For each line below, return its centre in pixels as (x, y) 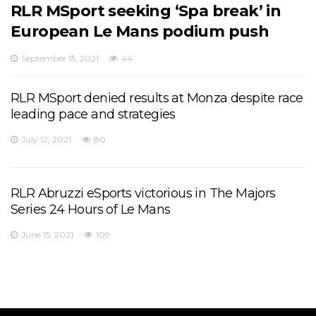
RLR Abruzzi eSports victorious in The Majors (143, 194)
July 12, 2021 (46, 140)
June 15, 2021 (47, 235)
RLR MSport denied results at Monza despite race (157, 98)
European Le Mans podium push (140, 32)
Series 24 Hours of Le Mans (91, 210)
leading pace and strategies (93, 115)
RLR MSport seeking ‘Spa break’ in (146, 11)
